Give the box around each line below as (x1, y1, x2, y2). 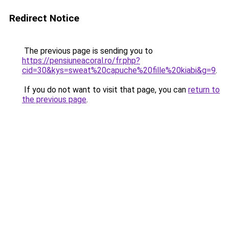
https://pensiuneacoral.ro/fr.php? (22, 56, 140, 65)
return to (188, 85, 220, 95)
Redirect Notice (9, 12, 79, 24)
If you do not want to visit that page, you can (22, 85, 188, 95)
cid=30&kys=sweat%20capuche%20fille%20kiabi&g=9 (22, 65, 216, 75)
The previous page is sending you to (22, 46, 153, 56)
